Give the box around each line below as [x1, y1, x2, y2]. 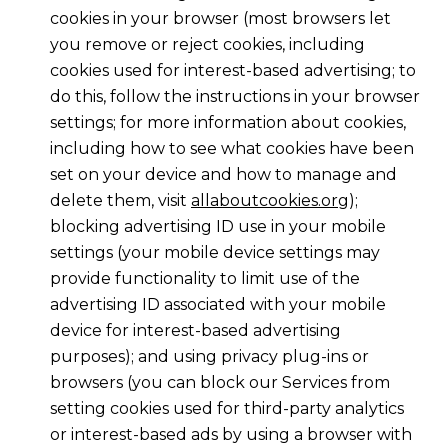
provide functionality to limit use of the [49, 269, 360, 289]
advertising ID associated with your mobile [49, 295, 386, 315]
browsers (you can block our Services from [49, 373, 390, 393]
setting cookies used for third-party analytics [49, 399, 404, 419]
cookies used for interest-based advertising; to [49, 61, 416, 81]
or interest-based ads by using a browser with [49, 425, 412, 445]
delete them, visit [49, 191, 191, 211]
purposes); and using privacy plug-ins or [49, 347, 369, 367]
